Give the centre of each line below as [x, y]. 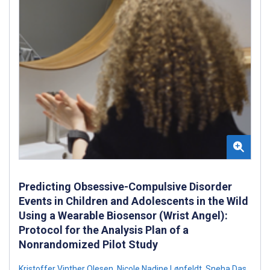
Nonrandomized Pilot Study [88, 244]
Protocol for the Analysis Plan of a [104, 230]
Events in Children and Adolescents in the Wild [133, 201]
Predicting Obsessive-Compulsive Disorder [125, 186]
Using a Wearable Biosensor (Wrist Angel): [123, 215]
